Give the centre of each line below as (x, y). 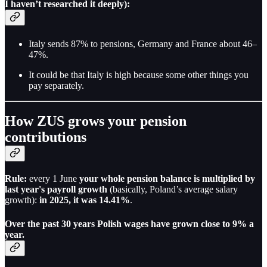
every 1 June (53, 179)
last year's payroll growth (56, 190)
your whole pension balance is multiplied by (167, 179)
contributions (46, 137)
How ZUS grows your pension (96, 121)
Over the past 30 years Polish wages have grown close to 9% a (129, 223)
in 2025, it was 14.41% (85, 200)
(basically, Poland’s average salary (173, 190)
